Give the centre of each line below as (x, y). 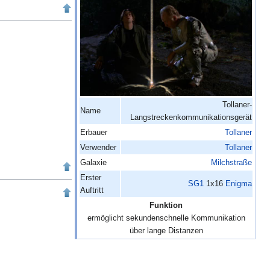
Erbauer (94, 133)
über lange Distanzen (166, 231)
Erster (91, 178)
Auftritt (92, 190)
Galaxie (93, 163)
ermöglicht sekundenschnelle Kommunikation (166, 218)
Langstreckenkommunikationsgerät (191, 118)
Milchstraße (231, 163)
